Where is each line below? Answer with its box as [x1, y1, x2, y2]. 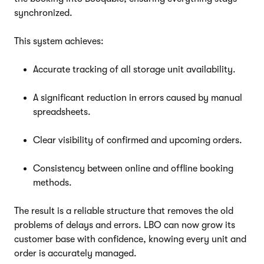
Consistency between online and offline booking [33, 163, 233, 174]
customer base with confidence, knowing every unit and [14, 233, 246, 245]
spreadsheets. [33, 106, 91, 117]
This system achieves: [14, 35, 104, 47]
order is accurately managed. [14, 247, 137, 259]
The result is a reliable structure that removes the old [14, 205, 233, 216]
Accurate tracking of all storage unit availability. [33, 64, 236, 75]
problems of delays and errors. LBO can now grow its [14, 219, 235, 230]
